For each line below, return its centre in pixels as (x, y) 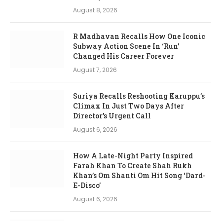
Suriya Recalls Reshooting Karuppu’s (139, 96)
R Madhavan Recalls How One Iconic (139, 36)
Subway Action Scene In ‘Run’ (126, 46)
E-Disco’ (87, 185)
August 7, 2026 (95, 70)
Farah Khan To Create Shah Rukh (132, 165)
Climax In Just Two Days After (129, 106)
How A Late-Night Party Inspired (133, 155)
